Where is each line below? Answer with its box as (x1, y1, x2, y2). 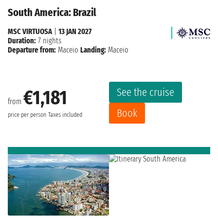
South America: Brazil (8, 5, 96, 19)
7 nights (36, 36, 61, 45)
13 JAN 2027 (58, 26, 91, 36)
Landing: (80, 45, 106, 54)
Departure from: (8, 45, 56, 54)
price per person (8, 111, 46, 119)
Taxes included (48, 111, 82, 119)
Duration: (8, 36, 36, 45)
